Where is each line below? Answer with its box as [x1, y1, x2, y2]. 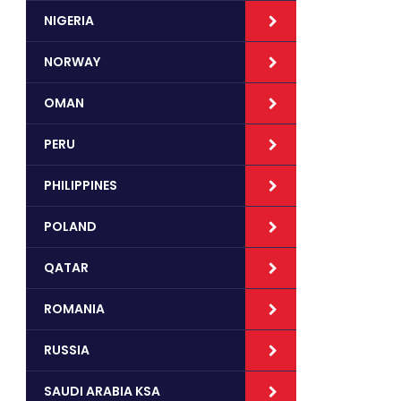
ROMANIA [44, 300, 105, 318]
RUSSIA [44, 341, 90, 359]
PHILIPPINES [44, 176, 117, 194]
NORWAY [44, 53, 100, 71]
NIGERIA [44, 12, 94, 30]
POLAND [44, 218, 97, 235]
